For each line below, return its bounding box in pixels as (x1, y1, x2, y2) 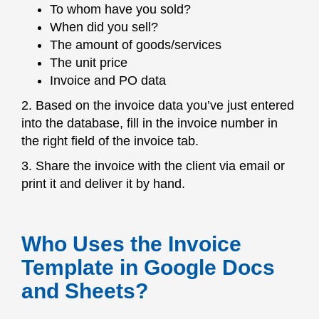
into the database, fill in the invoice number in (21, 116, 278, 130)
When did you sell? (50, 20, 158, 34)
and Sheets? (21, 279, 148, 303)
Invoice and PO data (50, 73, 166, 88)
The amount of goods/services (50, 38, 221, 52)
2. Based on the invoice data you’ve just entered (21, 98, 294, 113)
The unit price (50, 56, 127, 70)
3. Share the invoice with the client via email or (21, 159, 285, 173)
